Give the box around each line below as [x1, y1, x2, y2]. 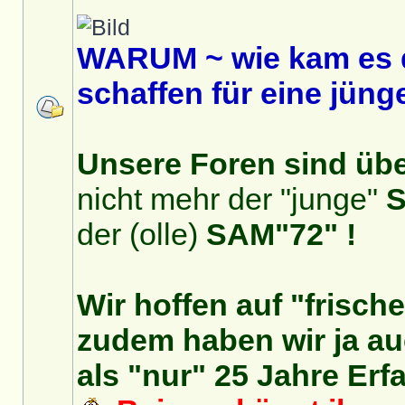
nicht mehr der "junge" [77, 182, 386, 216]
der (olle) [77, 217, 206, 251]
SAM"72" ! [206, 217, 356, 251]
